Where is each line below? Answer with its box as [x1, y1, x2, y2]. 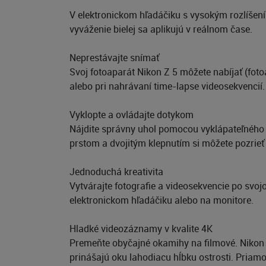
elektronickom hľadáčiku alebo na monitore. [69, 194, 254, 207]
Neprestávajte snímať [69, 51, 159, 64]
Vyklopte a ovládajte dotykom [69, 108, 194, 121]
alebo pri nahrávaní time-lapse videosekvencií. [69, 80, 265, 93]
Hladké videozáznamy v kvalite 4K [69, 222, 213, 235]
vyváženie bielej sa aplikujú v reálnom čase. [69, 23, 252, 36]
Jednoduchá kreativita [69, 165, 163, 178]
